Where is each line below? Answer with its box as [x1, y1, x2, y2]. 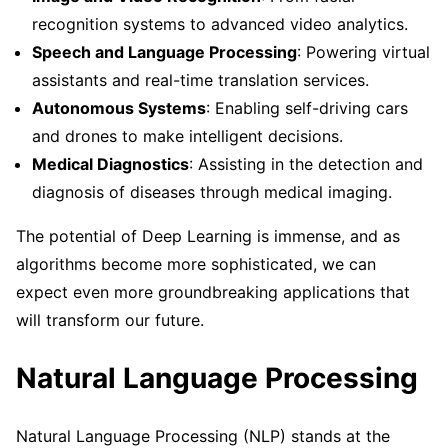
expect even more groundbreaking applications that [16, 281, 410, 302]
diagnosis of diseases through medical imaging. [32, 181, 392, 202]
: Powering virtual [297, 41, 430, 62]
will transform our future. [16, 309, 204, 330]
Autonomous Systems [32, 97, 206, 118]
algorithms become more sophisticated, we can [16, 253, 376, 274]
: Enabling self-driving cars [206, 97, 408, 118]
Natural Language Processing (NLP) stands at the [16, 425, 390, 446]
